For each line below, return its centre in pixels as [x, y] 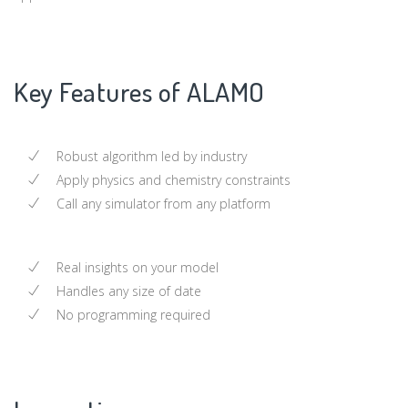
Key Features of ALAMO [139, 91]
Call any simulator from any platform [162, 203]
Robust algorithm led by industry [150, 156]
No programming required [132, 314]
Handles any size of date [127, 291]
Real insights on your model [136, 267]
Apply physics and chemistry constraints [172, 179]
